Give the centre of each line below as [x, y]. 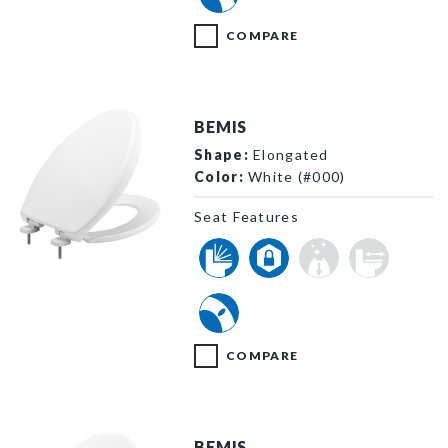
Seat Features [246, 216]
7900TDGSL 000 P [82, 269]
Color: [219, 176]
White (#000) [294, 176]
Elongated [288, 154]
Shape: [221, 154]
